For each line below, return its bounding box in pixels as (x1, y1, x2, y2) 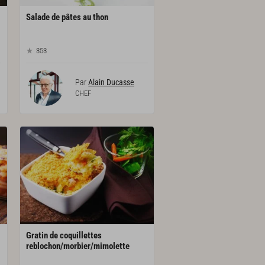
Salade (26, 12, 50, 23)
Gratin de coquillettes (26, 230, 102, 241)
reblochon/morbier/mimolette (26, 241, 130, 252)
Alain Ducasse (88, 77, 135, 87)
